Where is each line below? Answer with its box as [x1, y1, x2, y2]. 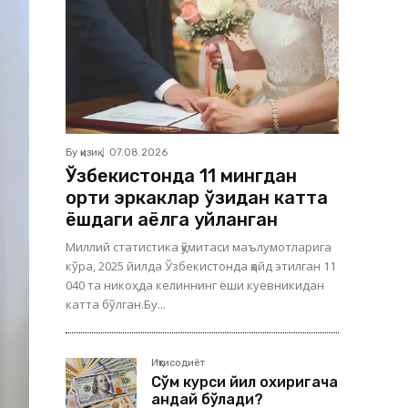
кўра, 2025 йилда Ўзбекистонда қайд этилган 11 [66, 258, 336, 274]
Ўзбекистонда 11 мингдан [66, 165, 297, 187]
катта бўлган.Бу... [66, 296, 166, 312]
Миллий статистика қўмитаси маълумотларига [66, 239, 331, 255]
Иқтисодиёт [151, 357, 205, 369]
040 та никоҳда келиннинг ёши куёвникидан [66, 277, 324, 293]
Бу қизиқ [66, 147, 97, 158]
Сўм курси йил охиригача [151, 373, 338, 391]
